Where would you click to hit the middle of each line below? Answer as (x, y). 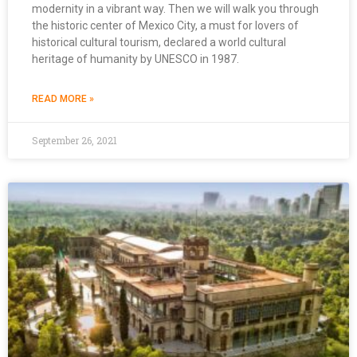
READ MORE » (63, 98)
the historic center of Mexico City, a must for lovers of (165, 25)
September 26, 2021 (75, 140)
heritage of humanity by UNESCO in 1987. (135, 59)
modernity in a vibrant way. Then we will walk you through (175, 8)
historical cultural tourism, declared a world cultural (159, 42)
